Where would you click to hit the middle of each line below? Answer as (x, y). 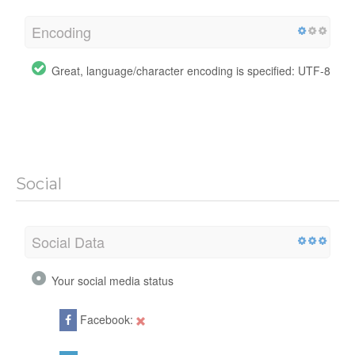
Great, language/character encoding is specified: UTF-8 (191, 70)
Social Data (68, 241)
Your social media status (113, 280)
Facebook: (107, 319)
